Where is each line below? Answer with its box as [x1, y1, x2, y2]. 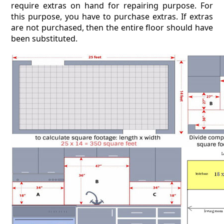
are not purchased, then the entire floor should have [11, 22, 213, 33]
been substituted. [11, 33, 78, 44]
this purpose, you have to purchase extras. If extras [11, 11, 213, 22]
